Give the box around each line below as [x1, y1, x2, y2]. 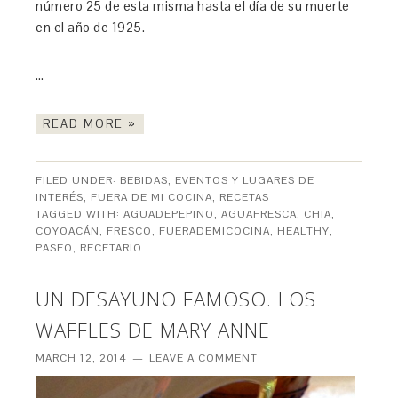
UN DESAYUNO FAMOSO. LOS [36, 284, 317, 312]
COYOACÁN [36, 223, 100, 238]
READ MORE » [43, 115, 138, 131]
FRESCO [107, 223, 153, 238]
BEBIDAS [120, 172, 169, 187]
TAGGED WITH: [36, 206, 124, 221]
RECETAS [219, 189, 270, 204]
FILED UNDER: [36, 172, 121, 187]
